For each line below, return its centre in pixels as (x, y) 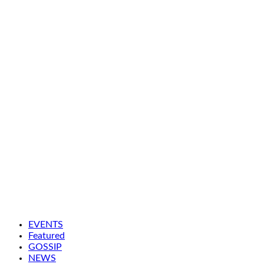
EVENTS (46, 224)
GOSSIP (45, 247)
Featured (47, 235)
